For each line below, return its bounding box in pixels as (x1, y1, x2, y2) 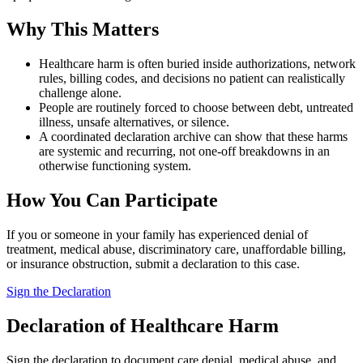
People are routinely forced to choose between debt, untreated (39, 100, 353, 115)
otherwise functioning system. (39, 159, 191, 173)
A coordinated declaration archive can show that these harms (39, 130, 348, 144)
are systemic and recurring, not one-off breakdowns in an (39, 144, 330, 159)
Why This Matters (6, 19, 159, 41)
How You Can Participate (6, 190, 218, 211)
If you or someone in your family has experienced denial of (6, 227, 308, 241)
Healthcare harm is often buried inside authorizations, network (39, 57, 356, 71)
